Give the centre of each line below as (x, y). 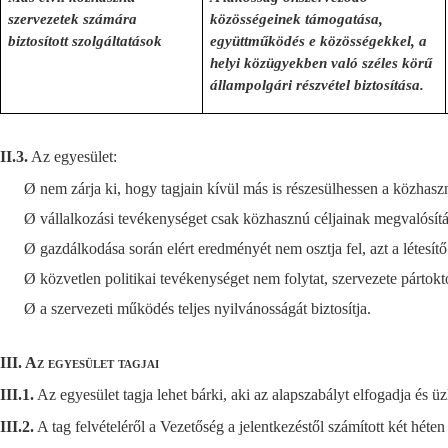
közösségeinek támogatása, (297, 19)
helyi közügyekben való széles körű (321, 63)
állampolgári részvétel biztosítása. (317, 85)
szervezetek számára (73, 19)
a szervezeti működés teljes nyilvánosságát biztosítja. (205, 308)
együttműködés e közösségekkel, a (319, 41)
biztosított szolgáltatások (85, 41)
